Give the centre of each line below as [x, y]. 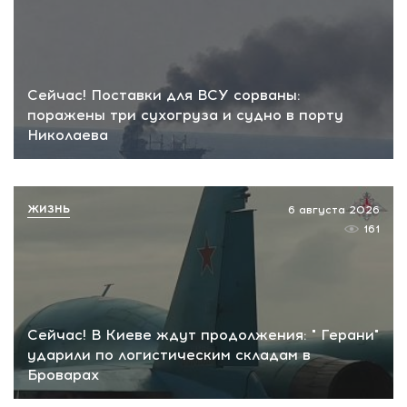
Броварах [63, 375]
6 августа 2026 [334, 209]
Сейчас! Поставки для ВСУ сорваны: [164, 94]
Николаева [68, 134]
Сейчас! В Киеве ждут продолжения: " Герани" [203, 335]
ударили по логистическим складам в [169, 355]
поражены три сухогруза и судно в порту [185, 114]
